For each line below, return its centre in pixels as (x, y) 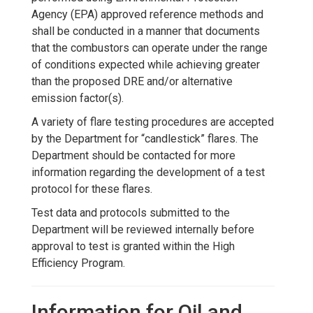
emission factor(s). (78, 98)
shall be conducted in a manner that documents (146, 31)
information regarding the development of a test (148, 172)
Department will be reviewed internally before (143, 229)
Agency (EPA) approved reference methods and (147, 14)
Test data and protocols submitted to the (131, 212)
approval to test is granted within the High (133, 246)
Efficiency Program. (78, 263)
